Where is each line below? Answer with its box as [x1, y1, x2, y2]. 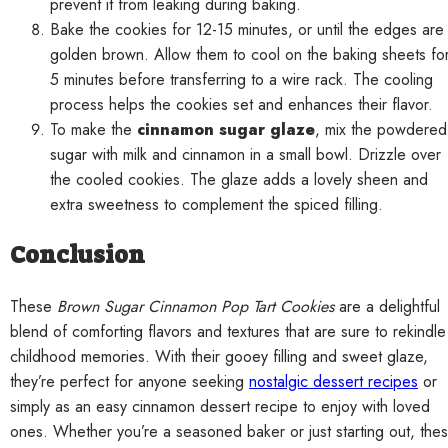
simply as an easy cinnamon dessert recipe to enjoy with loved [10, 395, 430, 419]
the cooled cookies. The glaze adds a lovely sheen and [50, 167, 428, 191]
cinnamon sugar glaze [137, 117, 315, 141]
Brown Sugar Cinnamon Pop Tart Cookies [57, 295, 334, 319]
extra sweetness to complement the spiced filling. [50, 192, 383, 216]
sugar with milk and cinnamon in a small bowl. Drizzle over [50, 142, 441, 166]
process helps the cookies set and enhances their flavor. [50, 92, 433, 116]
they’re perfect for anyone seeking [10, 370, 249, 394]
